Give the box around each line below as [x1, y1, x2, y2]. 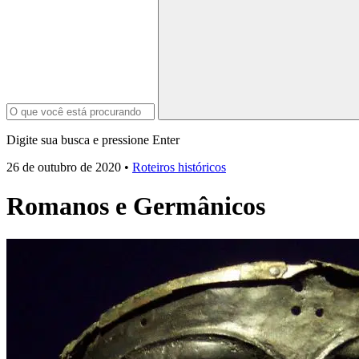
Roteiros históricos [132, 159, 226, 174]
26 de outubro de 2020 [6, 159, 121, 174]
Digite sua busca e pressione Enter [6, 132, 179, 147]
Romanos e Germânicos [6, 192, 265, 221]
